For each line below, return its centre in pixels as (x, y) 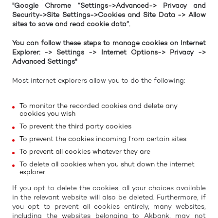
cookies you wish (47, 114)
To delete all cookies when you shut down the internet (107, 164)
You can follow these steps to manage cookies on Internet (109, 43)
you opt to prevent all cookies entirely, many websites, (109, 207)
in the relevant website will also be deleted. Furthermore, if (109, 198)
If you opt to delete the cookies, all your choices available (109, 188)
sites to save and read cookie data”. (71, 24)
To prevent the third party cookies (75, 127)
